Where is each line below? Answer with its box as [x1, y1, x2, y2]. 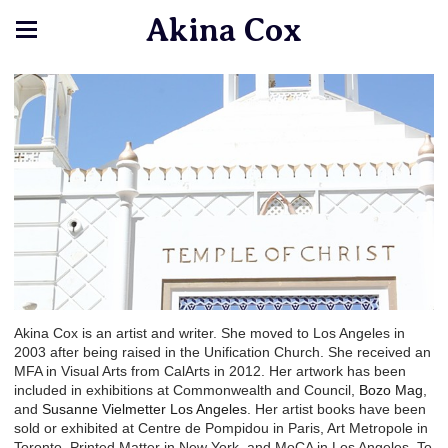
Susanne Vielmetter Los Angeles [42, 400, 247, 417]
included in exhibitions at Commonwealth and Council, [14, 381, 359, 398]
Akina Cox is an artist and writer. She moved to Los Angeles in [14, 324, 405, 341]
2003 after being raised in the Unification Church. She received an [14, 343, 431, 360]
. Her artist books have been [247, 400, 426, 417]
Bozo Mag [359, 381, 423, 398]
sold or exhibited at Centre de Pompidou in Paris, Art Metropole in [14, 419, 428, 436]
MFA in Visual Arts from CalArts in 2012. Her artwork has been [14, 362, 406, 379]
